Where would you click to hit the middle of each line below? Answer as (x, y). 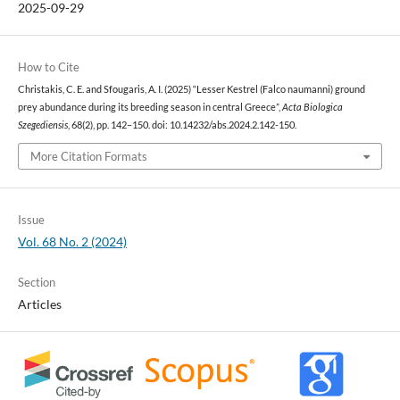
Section (36, 283)
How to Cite (48, 67)
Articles (39, 304)
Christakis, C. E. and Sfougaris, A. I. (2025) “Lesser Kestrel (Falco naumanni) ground (191, 89)
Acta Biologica (312, 107)
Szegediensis (42, 125)
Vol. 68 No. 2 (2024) (72, 242)
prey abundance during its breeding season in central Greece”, (150, 107)
